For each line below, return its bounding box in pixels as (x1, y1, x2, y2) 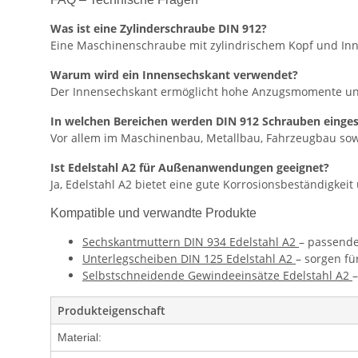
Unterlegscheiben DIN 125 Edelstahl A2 (82, 251, 296, 267)
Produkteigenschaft (58, 303, 165, 319)
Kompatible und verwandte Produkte (50, 206, 257, 221)
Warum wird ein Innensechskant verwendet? (50, 67, 298, 83)
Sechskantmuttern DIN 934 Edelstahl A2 (82, 234, 299, 250)
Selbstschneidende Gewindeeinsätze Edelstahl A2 (82, 268, 352, 284)
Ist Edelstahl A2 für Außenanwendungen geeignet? (50, 160, 329, 176)
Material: (58, 331, 101, 344)
